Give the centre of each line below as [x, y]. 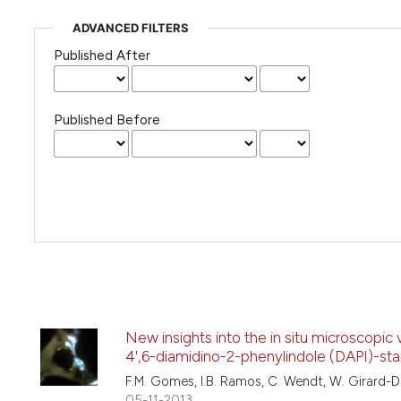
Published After [102, 55]
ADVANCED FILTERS [130, 27]
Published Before [107, 120]
